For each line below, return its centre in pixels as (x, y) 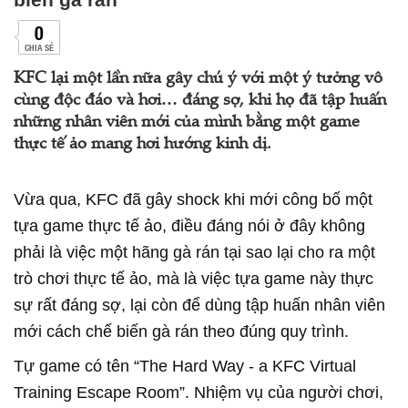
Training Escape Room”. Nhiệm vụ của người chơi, (199, 393)
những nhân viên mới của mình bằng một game (187, 123)
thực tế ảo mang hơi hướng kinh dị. (143, 145)
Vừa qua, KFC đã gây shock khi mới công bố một (193, 199)
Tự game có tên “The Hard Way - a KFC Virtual (185, 366)
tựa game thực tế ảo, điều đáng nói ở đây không (189, 226)
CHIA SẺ (39, 47)
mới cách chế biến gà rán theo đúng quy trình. (181, 331)
